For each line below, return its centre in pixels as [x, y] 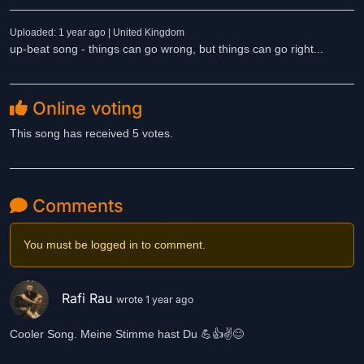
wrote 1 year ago [155, 300]
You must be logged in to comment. [115, 245]
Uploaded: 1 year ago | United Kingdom [97, 32]
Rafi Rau [89, 299]
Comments [76, 206]
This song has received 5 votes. [91, 133]
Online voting [85, 108]
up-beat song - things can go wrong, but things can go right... [167, 49]
